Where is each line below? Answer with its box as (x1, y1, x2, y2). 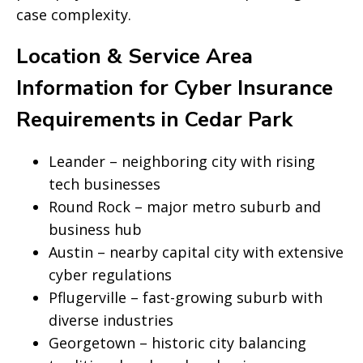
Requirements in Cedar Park (16, 105, 293, 134)
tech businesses (49, 174, 160, 194)
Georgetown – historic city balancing (49, 333, 306, 352)
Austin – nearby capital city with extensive (49, 242, 344, 262)
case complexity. (16, 5, 131, 24)
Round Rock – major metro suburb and (49, 197, 321, 216)
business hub (49, 220, 142, 239)
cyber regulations (49, 265, 172, 284)
